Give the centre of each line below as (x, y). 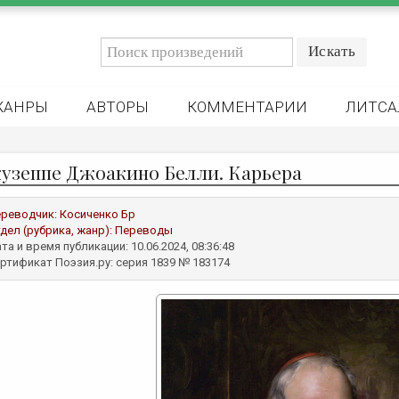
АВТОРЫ (118, 107)
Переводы (144, 230)
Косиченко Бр (98, 214)
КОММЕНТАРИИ (247, 107)
